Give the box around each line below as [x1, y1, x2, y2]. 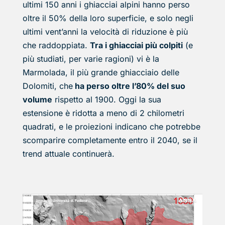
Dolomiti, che [22, 81, 73, 91]
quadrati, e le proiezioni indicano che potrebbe [22, 122, 200, 132]
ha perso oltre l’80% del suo [72, 81, 185, 91]
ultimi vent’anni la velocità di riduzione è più [22, 27, 188, 37]
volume [22, 94, 52, 105]
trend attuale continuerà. [22, 149, 115, 159]
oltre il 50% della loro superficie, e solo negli [22, 13, 193, 24]
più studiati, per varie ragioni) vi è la [22, 54, 159, 64]
